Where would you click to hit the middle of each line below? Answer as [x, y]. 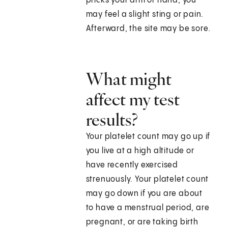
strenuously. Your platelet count [147, 180]
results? [112, 120]
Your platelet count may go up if [148, 137]
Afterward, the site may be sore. [148, 29]
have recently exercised [132, 165]
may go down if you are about [144, 194]
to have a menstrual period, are [148, 208]
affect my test [133, 99]
